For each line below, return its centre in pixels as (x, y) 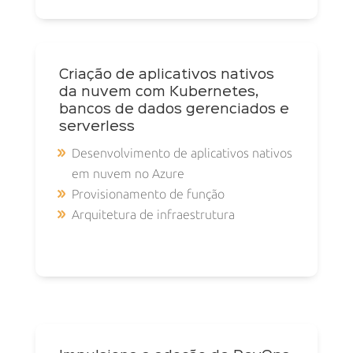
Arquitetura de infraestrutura (153, 214)
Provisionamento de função (148, 194)
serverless (97, 126)
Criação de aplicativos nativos (166, 74)
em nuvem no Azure (128, 173)
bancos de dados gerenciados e (174, 109)
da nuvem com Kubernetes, (158, 92)
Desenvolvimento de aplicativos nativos (182, 153)
